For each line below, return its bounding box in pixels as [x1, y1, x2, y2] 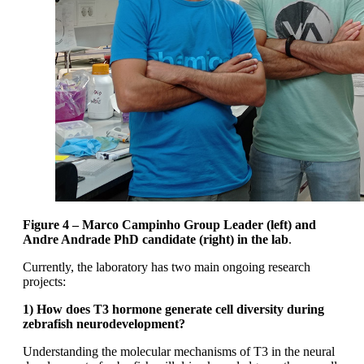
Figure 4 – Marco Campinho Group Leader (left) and [23, 218, 316, 232]
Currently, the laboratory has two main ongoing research [23, 260, 310, 275]
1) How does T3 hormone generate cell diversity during [23, 302, 324, 317]
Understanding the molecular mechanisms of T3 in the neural [23, 344, 335, 359]
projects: [23, 275, 66, 289]
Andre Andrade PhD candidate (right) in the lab [23, 232, 288, 247]
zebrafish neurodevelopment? [23, 317, 185, 331]
